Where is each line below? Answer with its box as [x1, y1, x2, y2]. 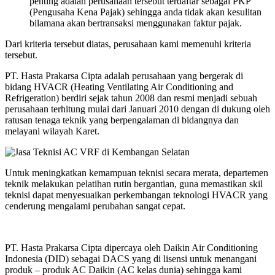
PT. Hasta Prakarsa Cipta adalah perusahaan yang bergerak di [5, 70, 243, 81]
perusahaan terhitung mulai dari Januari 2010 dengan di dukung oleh [5, 103, 270, 114]
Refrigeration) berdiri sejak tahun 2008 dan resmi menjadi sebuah [5, 92, 257, 103]
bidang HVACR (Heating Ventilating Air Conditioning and [5, 81, 233, 92]
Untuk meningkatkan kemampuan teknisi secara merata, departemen [5, 167, 268, 178]
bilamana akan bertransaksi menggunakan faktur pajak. [29, 17, 242, 28]
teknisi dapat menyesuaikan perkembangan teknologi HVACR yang [5, 189, 268, 200]
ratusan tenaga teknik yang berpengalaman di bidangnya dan [5, 114, 239, 125]
